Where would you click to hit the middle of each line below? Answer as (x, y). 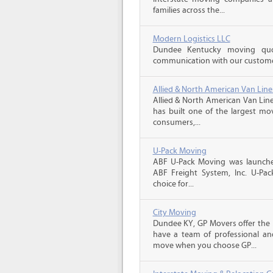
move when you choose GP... (204, 246)
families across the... (189, 10)
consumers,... (176, 122)
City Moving (174, 213)
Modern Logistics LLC (191, 39)
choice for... (173, 184)
